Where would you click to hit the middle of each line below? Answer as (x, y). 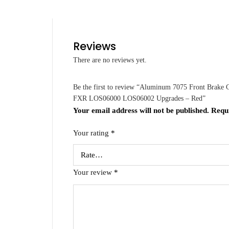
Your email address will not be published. (141, 110)
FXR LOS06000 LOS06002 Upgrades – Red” (139, 98)
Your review (94, 172)
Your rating (92, 133)
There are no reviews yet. (110, 60)
